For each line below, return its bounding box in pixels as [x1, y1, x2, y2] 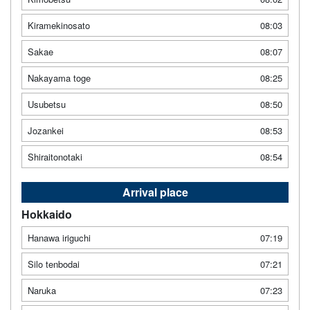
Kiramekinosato [28, 18, 90, 32]
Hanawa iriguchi [28, 230, 91, 244]
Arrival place [122, 183, 188, 200]
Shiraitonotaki [28, 149, 82, 163]
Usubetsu [28, 97, 66, 111]
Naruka [28, 283, 56, 297]
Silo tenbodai [28, 257, 80, 271]
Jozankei [28, 123, 64, 137]
